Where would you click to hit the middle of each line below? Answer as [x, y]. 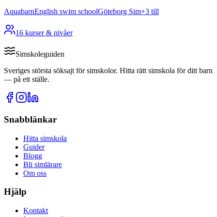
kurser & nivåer [48, 33]
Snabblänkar [30, 119]
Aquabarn [19, 12]
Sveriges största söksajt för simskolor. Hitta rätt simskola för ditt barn [108, 71]
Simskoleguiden [40, 54]
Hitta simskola [45, 138]
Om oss [35, 173]
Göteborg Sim [119, 12]
